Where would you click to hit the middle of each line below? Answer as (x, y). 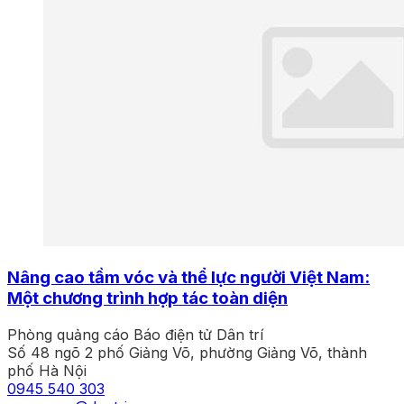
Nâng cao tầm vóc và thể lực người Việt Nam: (188, 277)
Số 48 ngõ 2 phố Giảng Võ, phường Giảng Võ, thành (187, 352)
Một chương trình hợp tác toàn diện (147, 298)
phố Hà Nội (47, 370)
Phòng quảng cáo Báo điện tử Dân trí (135, 334)
